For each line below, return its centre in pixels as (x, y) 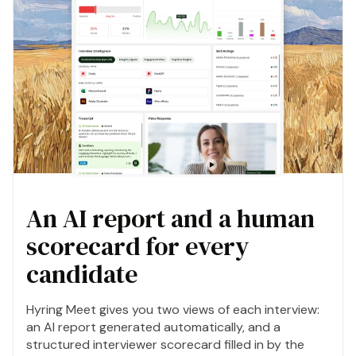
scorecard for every (137, 247)
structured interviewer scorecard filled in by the (165, 345)
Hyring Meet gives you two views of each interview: (173, 310)
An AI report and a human (170, 219)
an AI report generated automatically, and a (153, 327)
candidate (82, 275)
